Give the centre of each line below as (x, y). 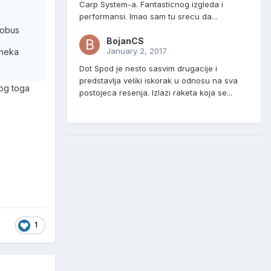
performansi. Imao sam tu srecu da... (148, 17)
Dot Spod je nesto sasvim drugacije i (148, 69)
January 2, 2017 (137, 51)
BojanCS (125, 41)
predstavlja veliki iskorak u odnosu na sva (158, 81)
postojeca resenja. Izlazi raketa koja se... (156, 93)
